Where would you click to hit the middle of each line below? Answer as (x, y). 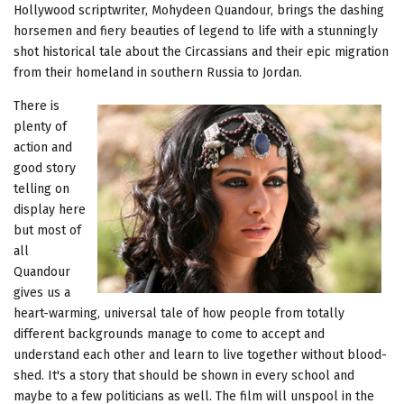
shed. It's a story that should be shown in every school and (184, 375)
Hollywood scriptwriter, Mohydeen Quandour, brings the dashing (199, 10)
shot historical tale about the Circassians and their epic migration (201, 51)
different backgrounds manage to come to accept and (169, 334)
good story (45, 168)
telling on (41, 188)
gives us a (42, 292)
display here (50, 209)
